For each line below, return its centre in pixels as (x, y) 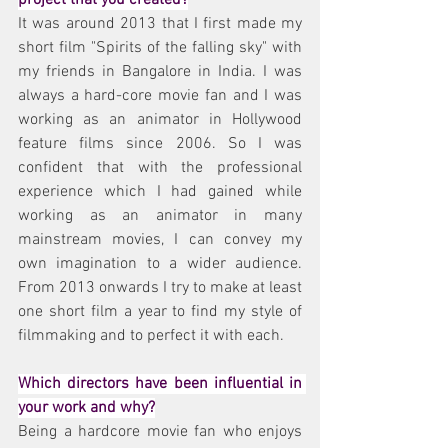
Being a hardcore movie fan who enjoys (160, 431)
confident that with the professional (160, 167)
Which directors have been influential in (160, 383)
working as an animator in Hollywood (160, 119)
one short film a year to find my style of (160, 311)
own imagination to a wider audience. (160, 263)
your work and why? (86, 407)
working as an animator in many (160, 215)
